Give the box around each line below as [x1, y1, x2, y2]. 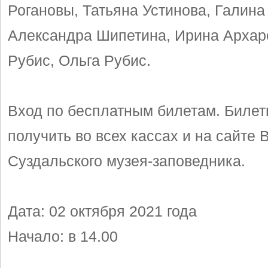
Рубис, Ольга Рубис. [8, 51, 151, 69]
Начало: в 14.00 [8, 227, 118, 245]
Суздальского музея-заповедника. [8, 152, 245, 169]
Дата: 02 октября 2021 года [8, 202, 197, 220]
